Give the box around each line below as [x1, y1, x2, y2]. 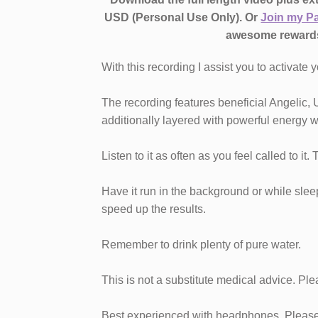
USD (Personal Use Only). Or [104, 11, 261, 24]
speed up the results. [102, 203, 206, 216]
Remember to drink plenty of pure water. [102, 238, 301, 251]
